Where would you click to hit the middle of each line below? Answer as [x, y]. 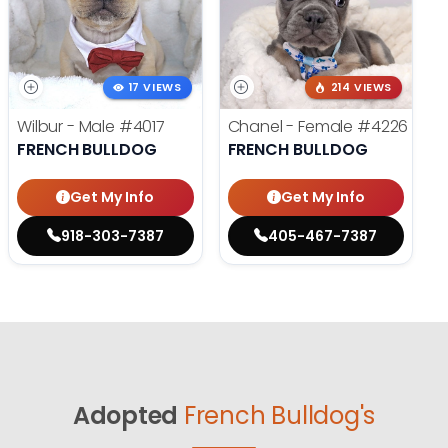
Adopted [125, 415]
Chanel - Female [292, 126]
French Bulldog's [279, 415]
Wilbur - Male [68, 126]
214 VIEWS [361, 88]
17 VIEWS [155, 88]
